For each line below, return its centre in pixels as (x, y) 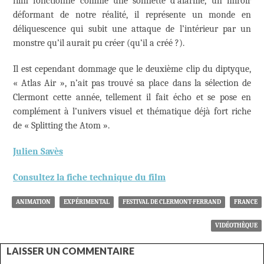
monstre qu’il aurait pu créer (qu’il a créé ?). (99, 43)
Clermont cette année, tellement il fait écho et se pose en (132, 97)
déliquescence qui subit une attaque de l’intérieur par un (132, 29)
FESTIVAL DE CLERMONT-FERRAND (172, 202)
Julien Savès (38, 151)
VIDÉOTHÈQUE (236, 225)
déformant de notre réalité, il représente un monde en (132, 14)
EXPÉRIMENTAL (87, 202)
